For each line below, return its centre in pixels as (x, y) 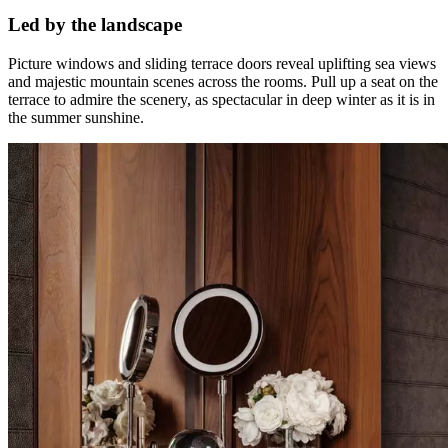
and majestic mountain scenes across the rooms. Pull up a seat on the (223, 81)
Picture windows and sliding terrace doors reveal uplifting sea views (222, 63)
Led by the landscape (95, 24)
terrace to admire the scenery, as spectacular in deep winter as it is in (221, 99)
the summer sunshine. (76, 117)
